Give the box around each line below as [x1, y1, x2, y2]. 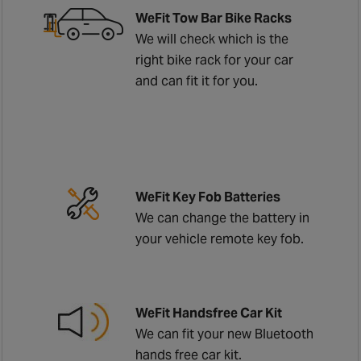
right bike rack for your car [135, 51, 294, 68]
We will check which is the [135, 30, 289, 48]
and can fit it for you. [135, 72, 259, 89]
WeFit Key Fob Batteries [135, 188, 281, 205]
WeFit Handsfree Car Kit [135, 304, 283, 322]
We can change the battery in [135, 209, 310, 226]
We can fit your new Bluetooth [135, 325, 314, 342]
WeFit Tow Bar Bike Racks [135, 9, 293, 27]
